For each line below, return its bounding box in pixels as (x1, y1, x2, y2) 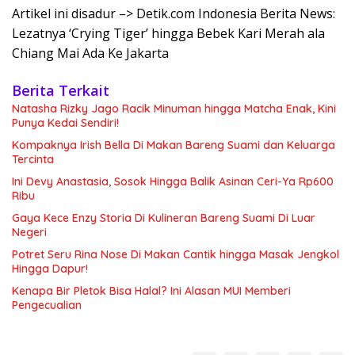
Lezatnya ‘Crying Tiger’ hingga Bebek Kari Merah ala (12, 24, 325, 42)
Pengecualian (12, 297, 82, 312)
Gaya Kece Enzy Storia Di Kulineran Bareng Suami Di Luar (12, 210, 315, 225)
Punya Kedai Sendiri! (12, 115, 119, 130)
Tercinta (12, 151, 54, 166)
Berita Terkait (12, 80, 109, 100)
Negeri (12, 224, 47, 239)
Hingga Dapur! (12, 261, 88, 276)
